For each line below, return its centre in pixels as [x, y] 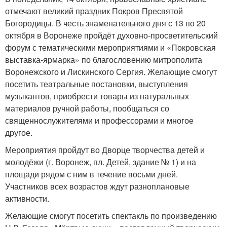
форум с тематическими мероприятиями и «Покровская [110, 47]
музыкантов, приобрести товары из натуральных [97, 96]
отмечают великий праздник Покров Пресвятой [94, 11]
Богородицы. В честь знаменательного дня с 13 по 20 [105, 23]
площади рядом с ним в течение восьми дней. [91, 174]
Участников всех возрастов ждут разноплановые [97, 186]
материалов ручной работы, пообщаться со [87, 108]
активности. [27, 198]
